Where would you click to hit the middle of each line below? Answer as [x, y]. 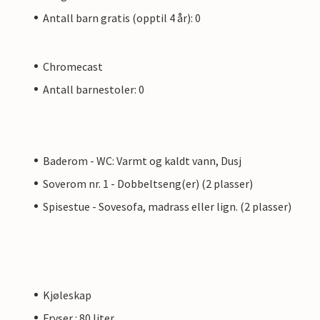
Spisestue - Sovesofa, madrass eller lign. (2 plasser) [167, 206]
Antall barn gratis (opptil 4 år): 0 [122, 17]
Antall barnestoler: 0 [94, 89]
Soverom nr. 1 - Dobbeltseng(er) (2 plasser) [148, 183]
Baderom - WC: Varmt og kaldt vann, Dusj [142, 160]
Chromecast [73, 66]
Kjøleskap [67, 295]
